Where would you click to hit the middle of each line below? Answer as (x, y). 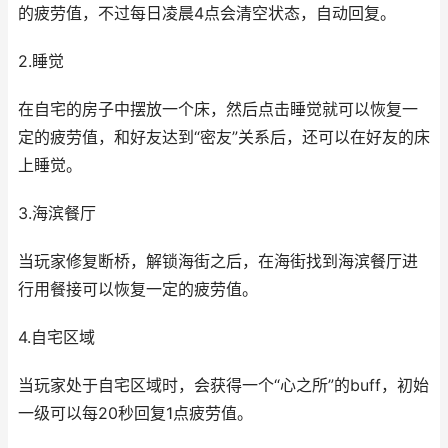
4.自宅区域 (56, 337)
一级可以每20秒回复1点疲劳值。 (135, 413)
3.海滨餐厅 (57, 213)
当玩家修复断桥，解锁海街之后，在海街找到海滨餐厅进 (218, 261)
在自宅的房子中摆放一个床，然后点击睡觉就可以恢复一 (218, 109)
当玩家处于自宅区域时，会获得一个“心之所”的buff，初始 (223, 385)
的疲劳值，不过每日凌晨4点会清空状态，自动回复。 (207, 13)
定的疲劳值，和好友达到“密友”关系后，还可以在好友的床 (224, 137)
